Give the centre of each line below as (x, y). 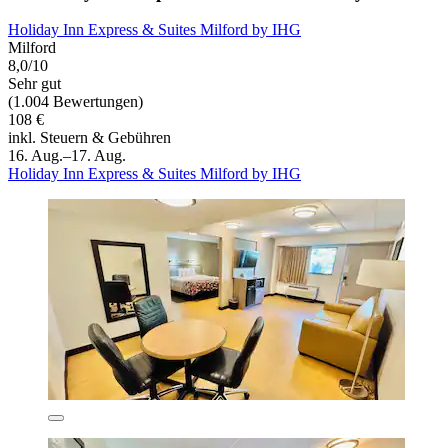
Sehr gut (34, 84)
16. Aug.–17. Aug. (67, 156)
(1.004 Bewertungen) (75, 102)
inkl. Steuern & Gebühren (89, 138)
